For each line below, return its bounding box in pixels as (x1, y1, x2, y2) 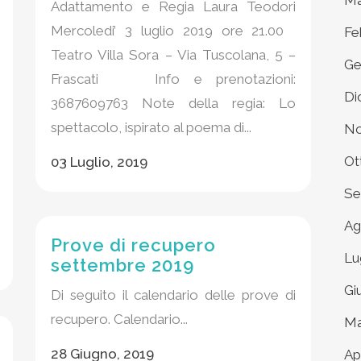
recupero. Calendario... (51, 311, 188, 327)
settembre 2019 (51, 255, 194, 276)
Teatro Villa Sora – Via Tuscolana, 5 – (51, 47, 297, 63)
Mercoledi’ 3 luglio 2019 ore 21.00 (51, 23, 297, 39)
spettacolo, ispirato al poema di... (51, 119, 251, 135)
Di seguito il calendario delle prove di (51, 287, 297, 303)
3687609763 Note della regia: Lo (51, 95, 297, 111)
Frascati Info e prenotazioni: (51, 71, 297, 87)
